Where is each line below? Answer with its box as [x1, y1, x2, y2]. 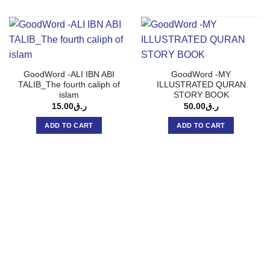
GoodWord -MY [171, 70, 231, 80]
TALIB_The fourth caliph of [18, 80, 120, 90]
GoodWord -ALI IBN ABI [24, 70, 115, 80]
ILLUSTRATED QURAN [156, 80, 246, 90]
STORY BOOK [173, 90, 229, 100]
